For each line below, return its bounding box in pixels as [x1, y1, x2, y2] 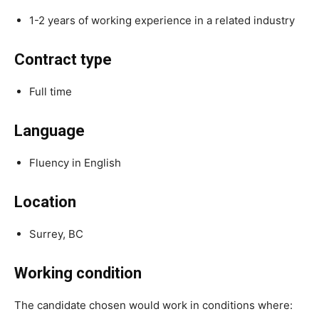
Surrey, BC [29, 226, 83, 241]
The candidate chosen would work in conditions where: [14, 298, 293, 312]
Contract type [14, 50, 112, 68]
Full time [29, 84, 72, 98]
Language [14, 121, 85, 140]
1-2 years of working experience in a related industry [29, 13, 295, 27]
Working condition [14, 263, 142, 282]
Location [14, 192, 76, 211]
